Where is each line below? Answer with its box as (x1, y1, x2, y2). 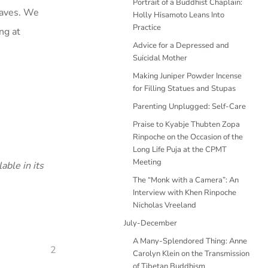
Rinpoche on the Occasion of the (133, 132, 243, 142)
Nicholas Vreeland (133, 200, 196, 211)
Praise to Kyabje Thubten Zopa (133, 119, 240, 130)
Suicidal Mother (133, 53, 187, 63)
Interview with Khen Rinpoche (133, 187, 236, 198)
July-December (124, 218, 177, 229)
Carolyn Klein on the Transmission (133, 248, 249, 259)
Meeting (133, 157, 162, 167)
